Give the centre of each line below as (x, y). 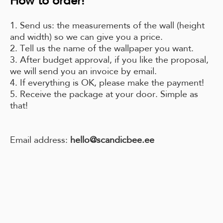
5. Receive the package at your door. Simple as (104, 94)
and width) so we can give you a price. (86, 37)
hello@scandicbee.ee (112, 140)
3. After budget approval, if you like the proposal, (109, 60)
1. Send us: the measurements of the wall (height (107, 25)
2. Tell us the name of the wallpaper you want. (102, 48)
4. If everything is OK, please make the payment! (107, 83)
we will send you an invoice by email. (83, 71)
